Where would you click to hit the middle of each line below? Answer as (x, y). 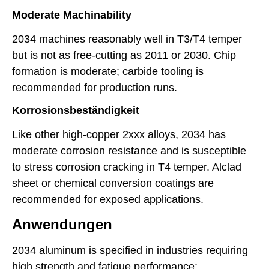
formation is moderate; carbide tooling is (108, 71)
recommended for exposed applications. (108, 200)
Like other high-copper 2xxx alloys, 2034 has (119, 135)
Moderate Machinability (72, 15)
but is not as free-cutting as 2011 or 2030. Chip (124, 55)
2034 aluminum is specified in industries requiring (130, 251)
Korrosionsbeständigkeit (76, 111)
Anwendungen (62, 225)
